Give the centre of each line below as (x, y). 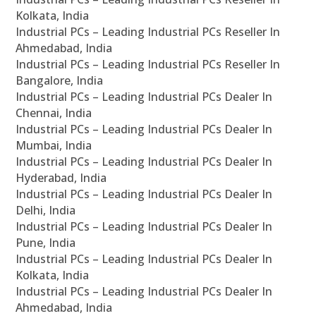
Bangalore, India (60, 81)
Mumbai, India (54, 146)
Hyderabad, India (61, 178)
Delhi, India (46, 211)
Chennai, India (54, 113)
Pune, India (46, 243)
